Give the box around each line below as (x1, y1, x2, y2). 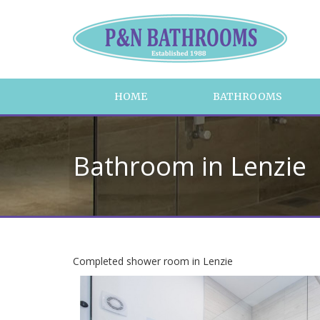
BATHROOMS (212, 90, 282, 103)
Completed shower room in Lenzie (73, 254, 233, 268)
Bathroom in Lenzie (73, 149, 306, 184)
